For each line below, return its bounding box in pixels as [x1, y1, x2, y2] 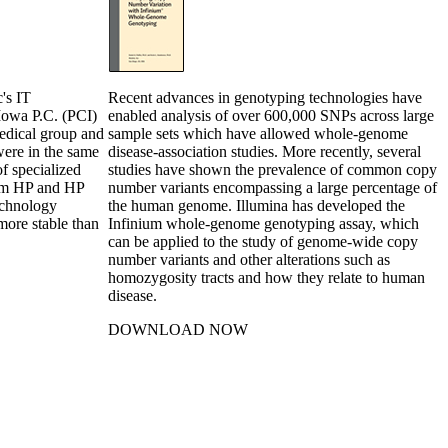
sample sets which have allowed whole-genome [108, 124, 408, 142]
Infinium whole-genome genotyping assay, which [108, 214, 419, 232]
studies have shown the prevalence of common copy [108, 160, 437, 178]
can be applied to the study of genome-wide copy [108, 232, 418, 250]
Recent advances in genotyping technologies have [108, 88, 422, 106]
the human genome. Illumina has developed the [108, 196, 405, 214]
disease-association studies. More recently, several [108, 142, 421, 160]
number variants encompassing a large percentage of [108, 178, 437, 196]
